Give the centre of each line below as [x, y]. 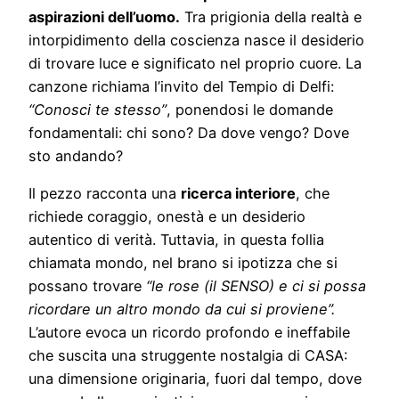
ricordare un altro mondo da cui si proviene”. [182, 309]
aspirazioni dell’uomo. [104, 16]
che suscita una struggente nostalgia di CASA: [188, 355]
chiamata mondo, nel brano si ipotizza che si [183, 262]
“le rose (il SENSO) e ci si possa [256, 285]
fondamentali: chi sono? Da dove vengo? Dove [189, 132]
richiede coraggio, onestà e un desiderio [167, 216]
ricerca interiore [238, 193]
